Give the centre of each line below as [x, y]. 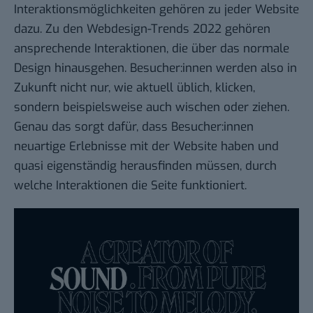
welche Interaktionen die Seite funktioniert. [130, 185]
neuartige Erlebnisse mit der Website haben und [146, 146]
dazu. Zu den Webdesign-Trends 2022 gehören [142, 29]
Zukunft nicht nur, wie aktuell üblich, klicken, [134, 87]
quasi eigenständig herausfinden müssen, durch [145, 166]
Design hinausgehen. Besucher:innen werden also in [155, 68]
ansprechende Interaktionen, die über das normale [152, 48]
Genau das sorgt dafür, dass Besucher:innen [134, 126]
